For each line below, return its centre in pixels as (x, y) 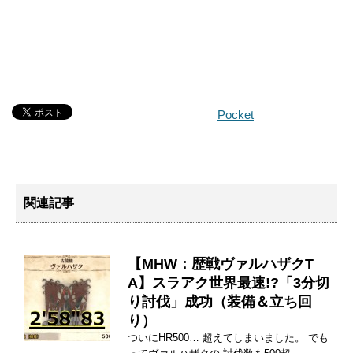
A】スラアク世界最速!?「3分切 (229, 282)
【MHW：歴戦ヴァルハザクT (221, 264)
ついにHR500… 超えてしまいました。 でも (228, 337)
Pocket (236, 114)
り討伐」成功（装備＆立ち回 (220, 301)
